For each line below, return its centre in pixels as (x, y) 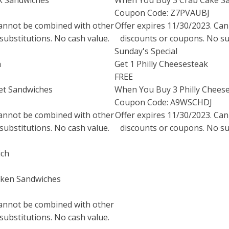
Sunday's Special (146, 51)
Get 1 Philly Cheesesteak (161, 64)
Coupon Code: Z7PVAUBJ (162, 13)
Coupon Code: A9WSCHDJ (163, 102)
